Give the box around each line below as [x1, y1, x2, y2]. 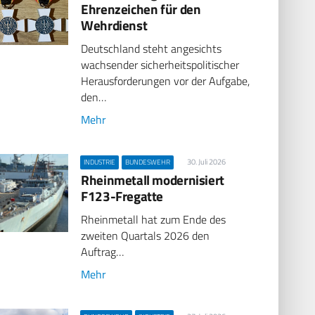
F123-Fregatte [81, 185, 164, 206]
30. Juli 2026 [186, 155, 226, 167]
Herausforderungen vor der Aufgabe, [81, 72, 250, 90]
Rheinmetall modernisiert [81, 169, 224, 190]
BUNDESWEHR [125, 156, 171, 167]
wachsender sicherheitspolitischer [81, 56, 240, 74]
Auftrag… [81, 243, 124, 261]
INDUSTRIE [84, 156, 116, 167]
